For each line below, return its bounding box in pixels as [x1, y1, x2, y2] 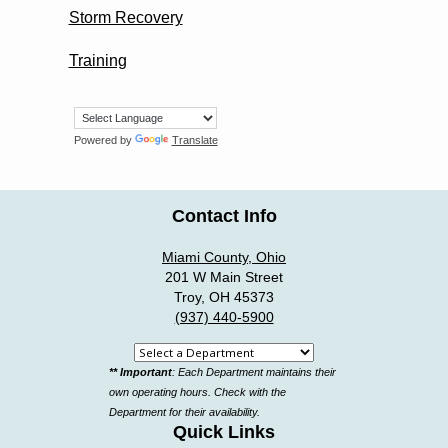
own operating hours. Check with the [108, 385, 286, 398]
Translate [171, 133, 218, 146]
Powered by [73, 133, 135, 146]
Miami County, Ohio [162, 249, 286, 266]
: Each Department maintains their [171, 365, 336, 378]
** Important [108, 365, 172, 378]
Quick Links [173, 421, 275, 442]
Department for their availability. [108, 405, 260, 418]
